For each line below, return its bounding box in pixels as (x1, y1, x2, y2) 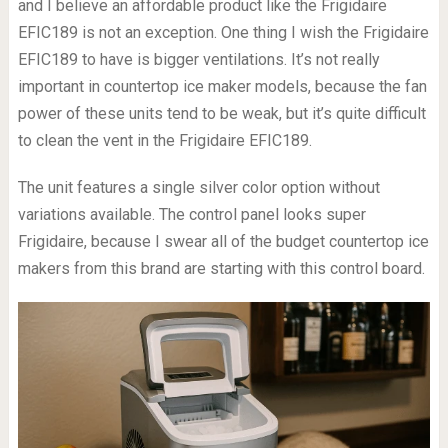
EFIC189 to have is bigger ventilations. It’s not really (17, 49, 380, 69)
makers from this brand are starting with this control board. (17, 258, 425, 278)
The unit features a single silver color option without (17, 177, 380, 197)
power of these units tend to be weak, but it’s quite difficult (17, 103, 426, 123)
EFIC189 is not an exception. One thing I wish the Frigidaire (17, 22, 429, 42)
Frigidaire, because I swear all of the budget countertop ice (17, 231, 429, 251)
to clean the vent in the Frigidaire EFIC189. (17, 130, 312, 150)
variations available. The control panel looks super (17, 204, 366, 224)
